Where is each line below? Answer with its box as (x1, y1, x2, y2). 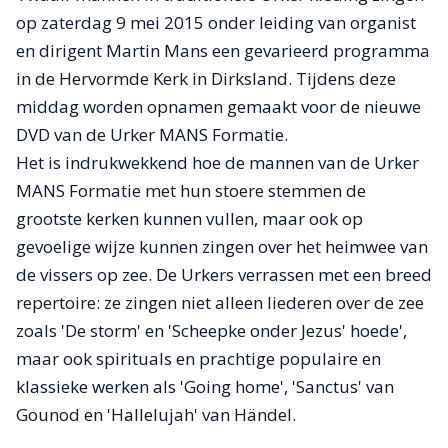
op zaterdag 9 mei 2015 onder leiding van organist (16, 11, 416, 34)
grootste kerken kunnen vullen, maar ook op (16, 207, 363, 230)
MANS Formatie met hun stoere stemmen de (16, 179, 366, 202)
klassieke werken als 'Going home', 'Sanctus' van (16, 375, 394, 398)
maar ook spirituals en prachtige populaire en (16, 347, 381, 370)
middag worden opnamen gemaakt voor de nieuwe (16, 95, 421, 118)
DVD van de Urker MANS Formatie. (16, 123, 288, 146)
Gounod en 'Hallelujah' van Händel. (16, 403, 296, 426)
